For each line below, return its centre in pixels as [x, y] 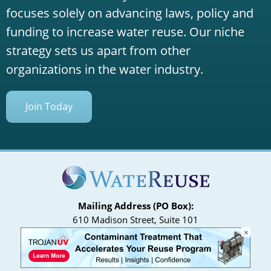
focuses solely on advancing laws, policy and [130, 13]
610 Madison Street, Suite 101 [135, 220]
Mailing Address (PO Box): [135, 206]
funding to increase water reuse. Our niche [125, 32]
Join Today [49, 107]
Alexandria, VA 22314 [135, 234]
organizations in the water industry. [105, 70]
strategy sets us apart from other [98, 51]
